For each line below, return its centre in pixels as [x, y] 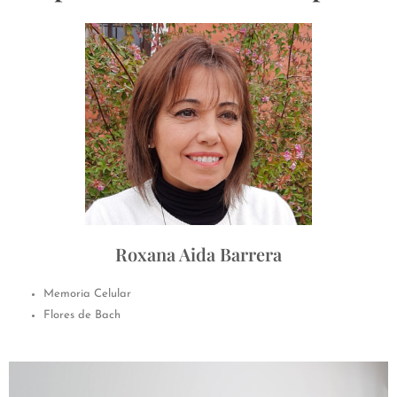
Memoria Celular [87, 293]
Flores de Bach [82, 315]
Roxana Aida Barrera [198, 253]
